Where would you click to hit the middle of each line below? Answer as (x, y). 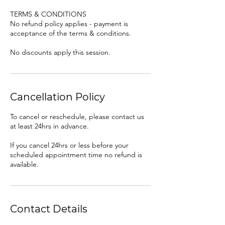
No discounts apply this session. (60, 52)
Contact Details (49, 209)
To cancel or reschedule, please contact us (77, 117)
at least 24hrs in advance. (49, 126)
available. (24, 164)
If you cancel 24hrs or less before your (69, 145)
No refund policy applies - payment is (69, 24)
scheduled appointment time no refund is (76, 155)
